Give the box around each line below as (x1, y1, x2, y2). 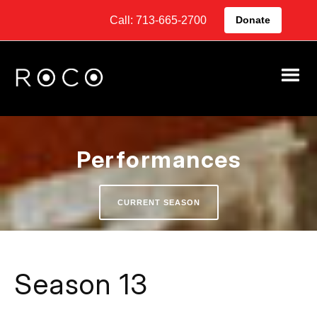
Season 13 (14, 267, 149, 301)
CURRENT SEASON (117, 198, 200, 207)
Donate (236, 14, 270, 25)
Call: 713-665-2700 (110, 13, 207, 26)
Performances (76, 146, 241, 173)
